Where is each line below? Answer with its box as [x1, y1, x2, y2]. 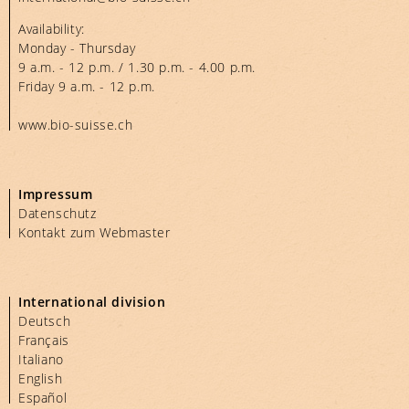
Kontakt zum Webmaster [18, 224, 171, 242]
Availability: [18, 20, 85, 38]
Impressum [18, 185, 93, 204]
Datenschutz [18, 204, 97, 223]
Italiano [18, 351, 64, 369]
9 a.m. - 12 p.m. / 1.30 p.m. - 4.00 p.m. [18, 58, 256, 77]
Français [18, 331, 69, 350]
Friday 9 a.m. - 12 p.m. [18, 78, 155, 96]
